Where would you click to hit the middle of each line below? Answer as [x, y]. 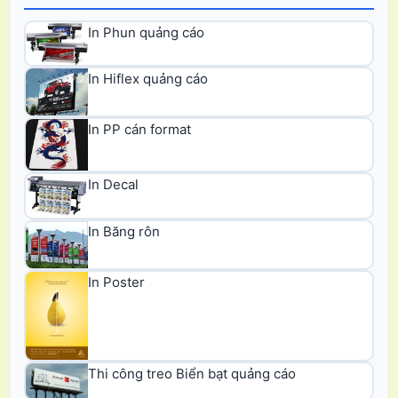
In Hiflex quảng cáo [148, 79]
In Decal [113, 185]
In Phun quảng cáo [146, 32]
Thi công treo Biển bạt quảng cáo [192, 373]
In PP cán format [139, 129]
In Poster [116, 282]
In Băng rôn [124, 232]
